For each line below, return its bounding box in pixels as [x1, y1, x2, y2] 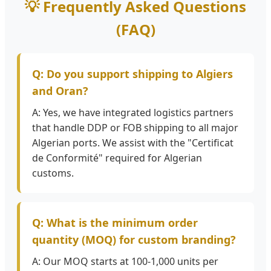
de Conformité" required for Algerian [32, 151, 202, 165]
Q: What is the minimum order [32, 215, 198, 230]
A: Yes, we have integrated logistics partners [32, 106, 233, 120]
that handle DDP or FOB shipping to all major [32, 121, 238, 135]
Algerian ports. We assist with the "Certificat [32, 136, 233, 150]
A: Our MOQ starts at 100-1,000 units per [32, 255, 218, 269]
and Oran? [32, 83, 88, 99]
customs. [32, 166, 74, 180]
